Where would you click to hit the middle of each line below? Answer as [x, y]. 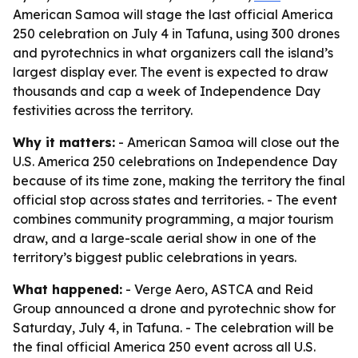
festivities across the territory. [103, 110]
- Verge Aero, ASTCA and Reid [218, 289]
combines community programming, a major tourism [173, 219]
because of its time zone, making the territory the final [179, 181]
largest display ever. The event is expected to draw [171, 72]
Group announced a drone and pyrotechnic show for [174, 308]
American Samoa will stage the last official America [173, 14]
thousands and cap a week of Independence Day [167, 91]
